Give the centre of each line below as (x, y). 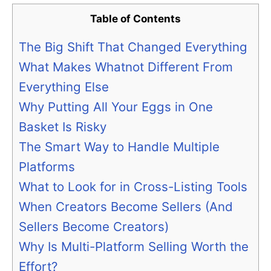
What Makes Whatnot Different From (126, 67)
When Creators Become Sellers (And (126, 207)
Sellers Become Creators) (94, 227)
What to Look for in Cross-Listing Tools (133, 187)
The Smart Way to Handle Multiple (119, 147)
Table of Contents (135, 19)
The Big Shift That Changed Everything (133, 47)
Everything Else (64, 87)
